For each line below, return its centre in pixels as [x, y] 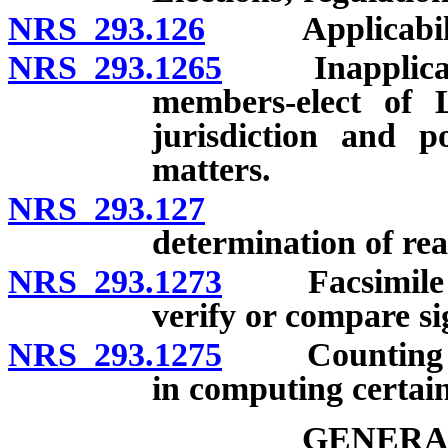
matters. [211, 170]
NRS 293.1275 [115, 354]
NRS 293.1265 [115, 68]
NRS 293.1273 [115, 281]
